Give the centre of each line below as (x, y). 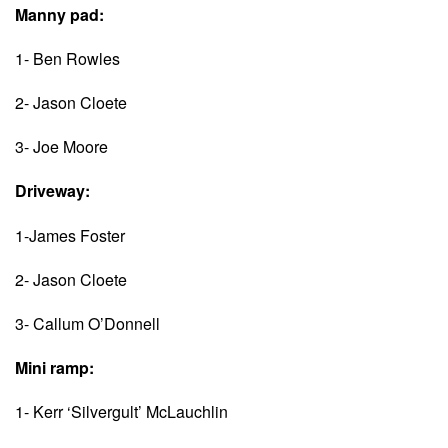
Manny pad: (59, 14)
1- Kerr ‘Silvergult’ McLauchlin (121, 412)
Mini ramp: (54, 368)
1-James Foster (70, 235)
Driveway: (52, 191)
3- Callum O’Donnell (87, 323)
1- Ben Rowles (67, 58)
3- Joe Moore (61, 147)
